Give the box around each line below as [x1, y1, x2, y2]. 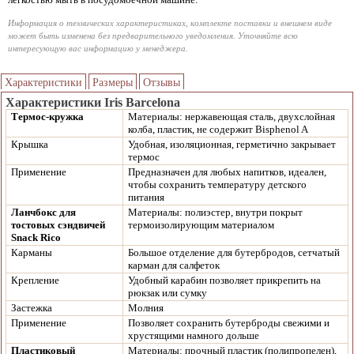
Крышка [11, 138, 48, 150]
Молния [128, 302, 164, 314]
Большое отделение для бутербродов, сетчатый [128, 247, 340, 258]
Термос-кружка [11, 111, 84, 122]
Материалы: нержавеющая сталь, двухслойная [128, 111, 335, 122]
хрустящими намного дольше [128, 330, 259, 341]
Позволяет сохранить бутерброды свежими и [128, 317, 330, 329]
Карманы [11, 247, 52, 258]
